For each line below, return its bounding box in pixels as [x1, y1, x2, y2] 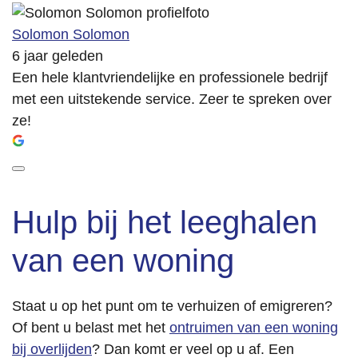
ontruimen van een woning [169, 320, 338, 336]
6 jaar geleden [12, 48, 103, 65]
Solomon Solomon [12, 26, 129, 43]
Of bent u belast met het [12, 320, 169, 336]
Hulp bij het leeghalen [12, 205, 317, 241]
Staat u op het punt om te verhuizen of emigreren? [12, 298, 332, 315]
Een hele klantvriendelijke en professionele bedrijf [12, 70, 328, 86]
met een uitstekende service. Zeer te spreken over [12, 91, 332, 108]
